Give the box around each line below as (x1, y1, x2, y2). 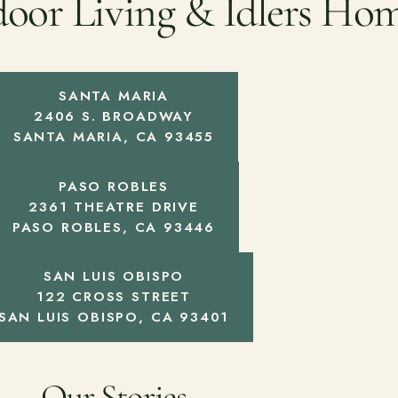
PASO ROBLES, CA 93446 (12, 217, 216, 237)
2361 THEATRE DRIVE (28, 196, 199, 217)
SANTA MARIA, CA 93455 (12, 127, 215, 147)
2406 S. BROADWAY (33, 107, 195, 127)
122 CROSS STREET (36, 286, 192, 306)
